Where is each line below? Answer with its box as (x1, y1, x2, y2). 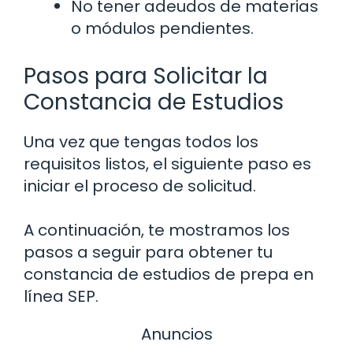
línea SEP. (24, 284, 98, 307)
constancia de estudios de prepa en (24, 262, 314, 285)
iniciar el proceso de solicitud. (24, 174, 256, 197)
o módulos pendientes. (71, 17, 254, 39)
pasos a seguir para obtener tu (24, 240, 273, 263)
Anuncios (140, 322, 213, 345)
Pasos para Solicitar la (24, 60, 268, 91)
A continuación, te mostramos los (24, 218, 290, 241)
